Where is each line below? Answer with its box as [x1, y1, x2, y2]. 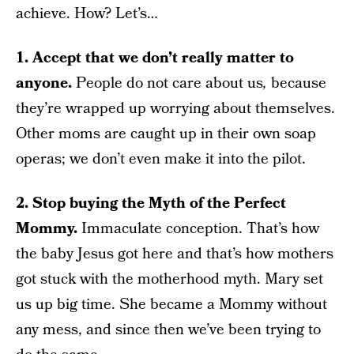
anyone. [16, 72, 72, 94]
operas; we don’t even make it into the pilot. [16, 148, 306, 170]
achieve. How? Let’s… [16, 2, 158, 24]
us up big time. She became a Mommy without [16, 293, 327, 315]
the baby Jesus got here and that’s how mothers [16, 243, 333, 265]
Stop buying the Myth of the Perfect [32, 192, 286, 214]
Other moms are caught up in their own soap [16, 122, 316, 145]
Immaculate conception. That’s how [81, 217, 319, 239]
